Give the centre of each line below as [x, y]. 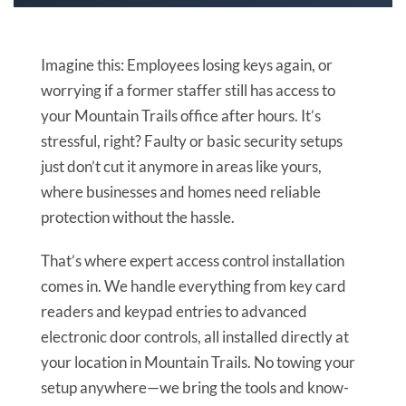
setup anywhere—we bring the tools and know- [195, 388]
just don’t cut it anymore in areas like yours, [181, 166]
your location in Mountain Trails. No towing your [198, 362]
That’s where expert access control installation [193, 261]
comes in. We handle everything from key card [193, 286]
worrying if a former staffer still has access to [188, 90]
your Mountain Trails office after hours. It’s [181, 115]
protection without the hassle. [138, 217]
